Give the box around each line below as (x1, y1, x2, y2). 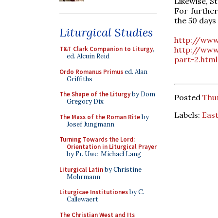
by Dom (130, 90, 155, 98)
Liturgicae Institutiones (59, 188, 128, 196)
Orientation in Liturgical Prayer (67, 143, 157, 151)
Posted (174, 92, 202, 102)
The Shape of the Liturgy (59, 90, 130, 98)
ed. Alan (123, 67, 147, 76)
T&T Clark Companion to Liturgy (59, 45, 153, 53)
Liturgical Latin (59, 165, 103, 174)
